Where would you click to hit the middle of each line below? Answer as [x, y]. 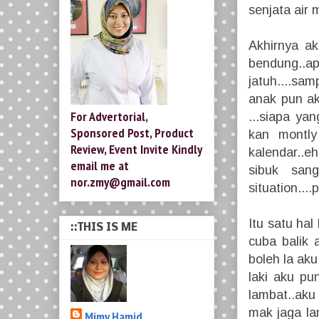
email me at [100, 165]
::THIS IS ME [104, 228]
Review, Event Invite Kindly [136, 149]
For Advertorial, [109, 116]
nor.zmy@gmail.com [120, 182]
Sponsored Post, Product [132, 132]
